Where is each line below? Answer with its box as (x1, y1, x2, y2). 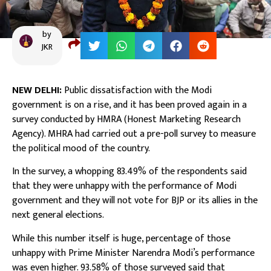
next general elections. (12, 207, 104, 224)
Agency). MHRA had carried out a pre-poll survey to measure (12, 126, 256, 142)
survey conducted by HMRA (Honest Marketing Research (12, 111, 241, 128)
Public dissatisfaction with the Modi (62, 82, 212, 99)
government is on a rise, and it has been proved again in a (12, 97, 247, 113)
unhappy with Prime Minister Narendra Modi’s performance (12, 244, 255, 261)
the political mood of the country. (12, 140, 150, 157)
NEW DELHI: (12, 82, 62, 99)
